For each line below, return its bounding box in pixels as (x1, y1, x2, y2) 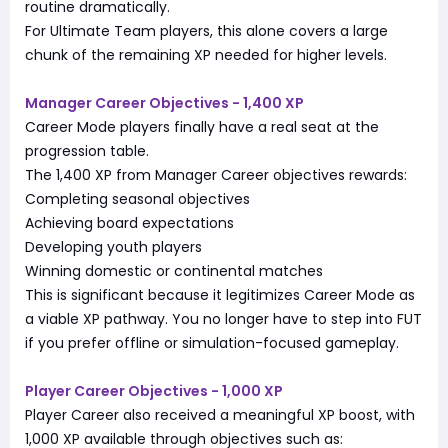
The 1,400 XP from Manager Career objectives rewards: (25, 164, 407, 185)
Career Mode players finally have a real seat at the (25, 116, 379, 137)
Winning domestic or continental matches (25, 260, 323, 281)
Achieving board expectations (25, 212, 234, 233)
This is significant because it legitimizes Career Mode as (25, 284, 415, 305)
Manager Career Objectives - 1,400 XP (25, 92, 304, 113)
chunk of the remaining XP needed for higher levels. (25, 44, 387, 65)
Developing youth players (25, 236, 202, 257)
